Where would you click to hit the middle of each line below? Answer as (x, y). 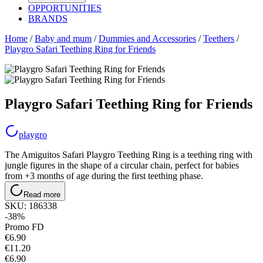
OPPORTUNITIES (65, 8)
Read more (42, 195)
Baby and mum (63, 38)
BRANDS (48, 18)
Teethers (219, 38)
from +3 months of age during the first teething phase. (104, 176)
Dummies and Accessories (147, 38)
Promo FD (24, 227)
